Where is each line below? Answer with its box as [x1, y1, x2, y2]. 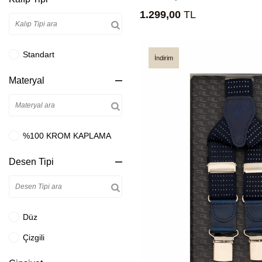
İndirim [154, 54, 173, 61]
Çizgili [23, 232, 44, 242]
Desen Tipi [9, 157, 54, 167]
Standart [23, 49, 54, 59]
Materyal [9, 75, 44, 85]
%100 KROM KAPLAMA [23, 130, 111, 140]
